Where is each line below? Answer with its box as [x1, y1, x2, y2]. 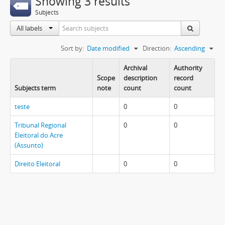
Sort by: [61, 44, 84, 53]
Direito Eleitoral [15, 159, 60, 168]
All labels [17, 24, 44, 33]
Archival [124, 63, 147, 72]
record [174, 73, 193, 82]
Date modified [87, 44, 130, 53]
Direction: [143, 44, 171, 53]
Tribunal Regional [15, 121, 66, 130]
